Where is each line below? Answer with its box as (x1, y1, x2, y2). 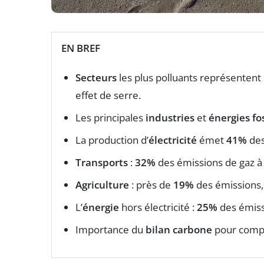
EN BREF (61, 41, 100, 55)
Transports (75, 156, 128, 170)
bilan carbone (146, 223, 212, 237)
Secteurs (75, 71, 117, 85)
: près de (129, 178, 173, 192)
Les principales (75, 111, 146, 125)
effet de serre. (75, 88, 141, 103)
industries (146, 111, 194, 125)
